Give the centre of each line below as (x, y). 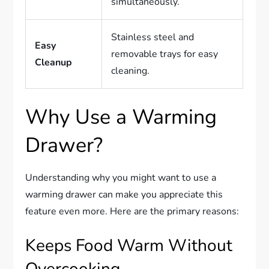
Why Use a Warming (121, 117)
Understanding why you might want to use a (121, 177)
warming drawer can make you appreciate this (124, 194)
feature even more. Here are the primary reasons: (132, 211)
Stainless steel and (153, 37)
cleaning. (131, 71)
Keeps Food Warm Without (129, 245)
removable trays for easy (165, 54)
